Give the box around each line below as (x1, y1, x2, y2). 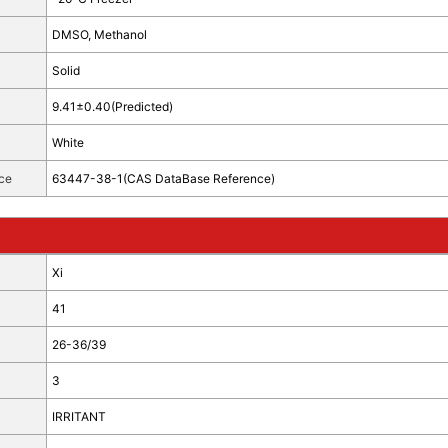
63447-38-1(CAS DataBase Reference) (51, 171, 275, 186)
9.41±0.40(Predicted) (51, 99, 173, 114)
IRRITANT (51, 409, 106, 424)
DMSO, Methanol (51, 27, 147, 42)
